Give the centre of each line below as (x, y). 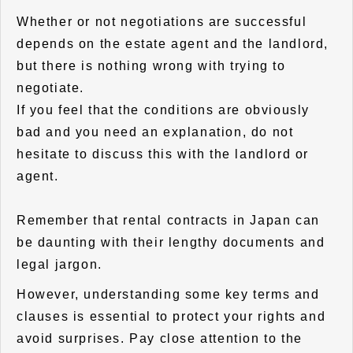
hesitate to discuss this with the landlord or (163, 154)
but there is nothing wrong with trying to (151, 65)
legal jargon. (59, 264)
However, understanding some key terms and (168, 294)
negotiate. (50, 87)
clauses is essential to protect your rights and (171, 316)
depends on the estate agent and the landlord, (173, 43)
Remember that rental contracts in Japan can (168, 220)
